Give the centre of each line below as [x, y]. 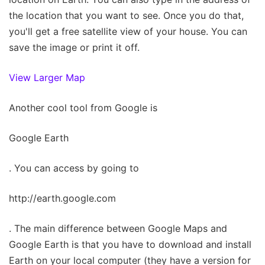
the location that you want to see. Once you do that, [126, 15]
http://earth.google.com [62, 198]
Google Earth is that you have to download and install [130, 244]
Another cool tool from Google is [83, 107]
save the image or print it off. [74, 47]
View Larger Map [47, 77]
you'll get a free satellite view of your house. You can [128, 31]
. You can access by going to [74, 168]
